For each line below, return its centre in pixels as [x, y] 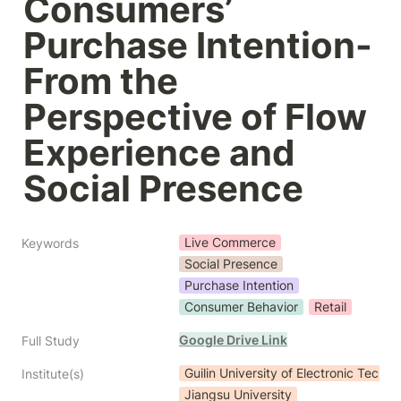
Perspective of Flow [195, 117]
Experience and [159, 153]
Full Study [51, 341]
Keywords [50, 243]
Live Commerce [230, 242]
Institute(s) [53, 374]
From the [101, 81]
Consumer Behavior [241, 307]
